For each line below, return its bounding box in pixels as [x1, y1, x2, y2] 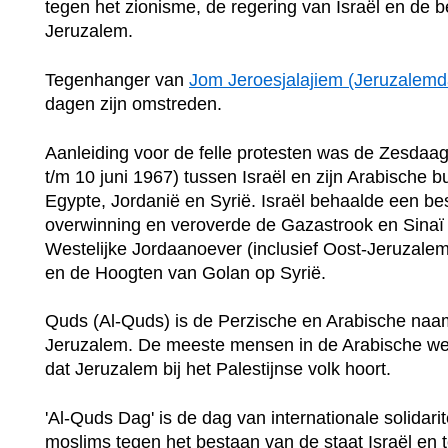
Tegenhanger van [45, 69, 189, 90]
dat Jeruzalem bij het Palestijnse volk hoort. [45, 359, 391, 380]
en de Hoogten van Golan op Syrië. [45, 262, 326, 283]
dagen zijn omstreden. [45, 93, 222, 114]
